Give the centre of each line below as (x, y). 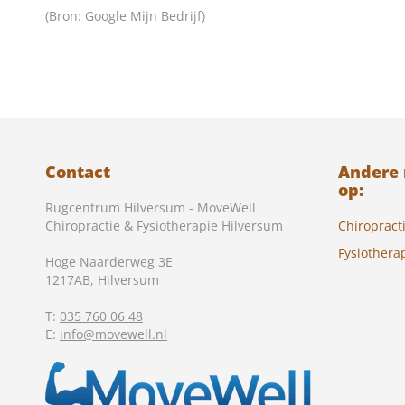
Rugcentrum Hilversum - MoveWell (151, 207)
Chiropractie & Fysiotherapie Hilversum (164, 226)
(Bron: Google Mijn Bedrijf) (125, 16)
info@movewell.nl (113, 334)
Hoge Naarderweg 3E (109, 262)
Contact (78, 172)
